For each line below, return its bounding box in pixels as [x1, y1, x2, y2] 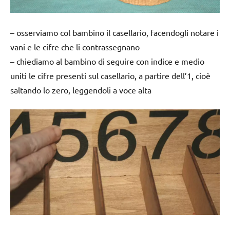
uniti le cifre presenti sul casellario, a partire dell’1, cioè [10, 70, 210, 81]
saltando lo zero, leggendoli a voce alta [10, 85, 151, 95]
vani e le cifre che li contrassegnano [10, 42, 140, 52]
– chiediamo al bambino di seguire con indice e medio [10, 56, 204, 67]
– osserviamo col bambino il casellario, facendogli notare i [10, 27, 219, 38]
